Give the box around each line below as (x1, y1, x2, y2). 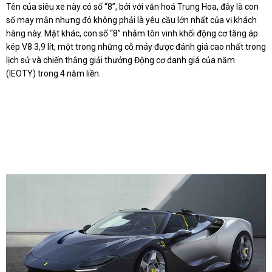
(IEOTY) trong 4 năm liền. (6, 69, 101, 79)
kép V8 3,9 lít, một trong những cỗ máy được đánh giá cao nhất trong (6, 42, 266, 52)
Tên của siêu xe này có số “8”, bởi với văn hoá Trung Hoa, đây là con (6, 2, 259, 12)
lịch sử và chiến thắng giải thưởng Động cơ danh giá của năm (6, 55, 235, 66)
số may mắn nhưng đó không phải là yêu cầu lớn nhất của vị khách (6, 15, 257, 25)
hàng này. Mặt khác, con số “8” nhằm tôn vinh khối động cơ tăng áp (6, 29, 258, 39)
